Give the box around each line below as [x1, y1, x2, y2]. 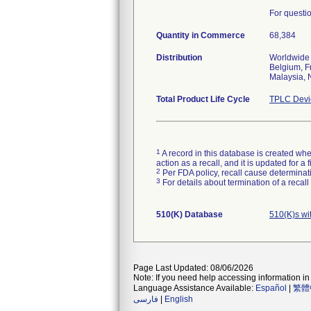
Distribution [156, 53, 202, 62]
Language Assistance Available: [133, 283, 255, 293]
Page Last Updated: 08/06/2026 [133, 263, 253, 273]
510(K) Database [156, 210, 223, 219]
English [165, 294, 193, 304]
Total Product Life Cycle [156, 94, 250, 104]
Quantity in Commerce [156, 31, 245, 40]
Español [255, 283, 287, 293]
